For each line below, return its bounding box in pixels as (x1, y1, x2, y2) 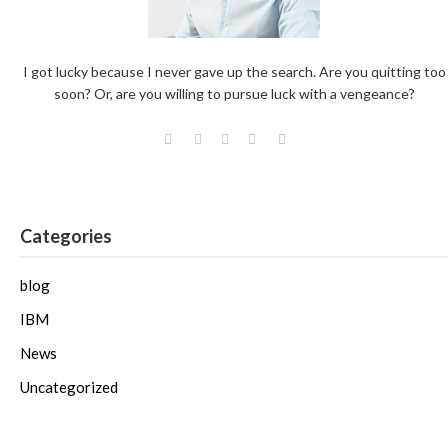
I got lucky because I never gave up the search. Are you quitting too (22, 62, 446, 80)
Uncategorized (20, 378, 118, 396)
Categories (20, 225, 112, 247)
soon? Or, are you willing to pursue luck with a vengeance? (53, 84, 415, 102)
